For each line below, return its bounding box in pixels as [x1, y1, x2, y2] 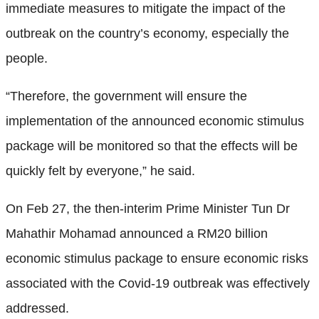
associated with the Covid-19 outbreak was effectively [6, 276, 310, 291]
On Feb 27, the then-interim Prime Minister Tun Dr [6, 201, 290, 216]
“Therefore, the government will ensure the [6, 88, 247, 103]
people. [6, 51, 48, 66]
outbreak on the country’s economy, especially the [6, 26, 289, 41]
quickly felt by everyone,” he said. [6, 163, 195, 178]
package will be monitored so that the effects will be [6, 138, 298, 153]
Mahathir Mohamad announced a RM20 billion [6, 226, 268, 241]
